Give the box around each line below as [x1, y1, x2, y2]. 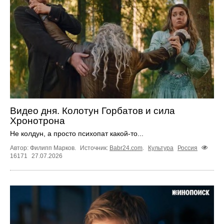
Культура [148, 144, 173, 151]
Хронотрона [10, 115, 65, 126]
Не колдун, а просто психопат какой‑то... [10, 129, 143, 137]
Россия [177, 144, 197, 151]
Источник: [80, 144, 109, 151]
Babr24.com [109, 144, 142, 151]
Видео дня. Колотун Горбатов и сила [10, 105, 175, 116]
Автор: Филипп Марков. [10, 144, 77, 151]
